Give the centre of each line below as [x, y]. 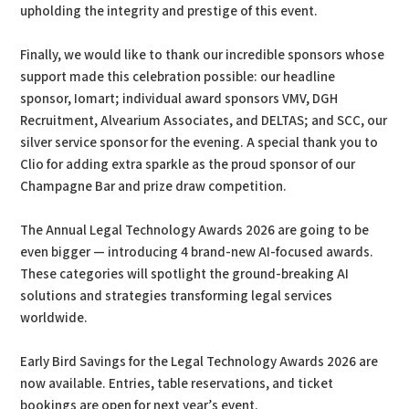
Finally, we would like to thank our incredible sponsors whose [203, 56]
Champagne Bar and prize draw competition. [154, 187]
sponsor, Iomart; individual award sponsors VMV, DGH [179, 100]
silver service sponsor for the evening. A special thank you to [199, 143]
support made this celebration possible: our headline [178, 78]
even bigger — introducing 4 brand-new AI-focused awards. [197, 253]
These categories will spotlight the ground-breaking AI [185, 275]
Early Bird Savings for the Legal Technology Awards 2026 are [199, 362]
